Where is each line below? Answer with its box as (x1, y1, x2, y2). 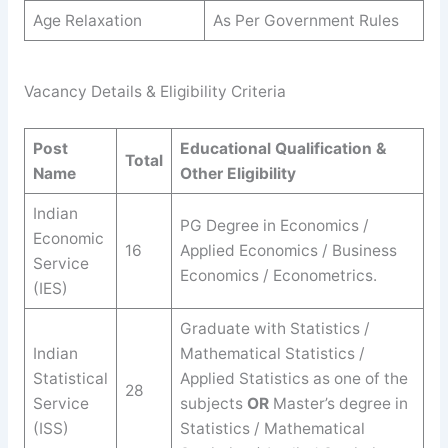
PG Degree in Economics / (179, 215, 369, 235)
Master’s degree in (268, 393, 408, 413)
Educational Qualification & (179, 138, 386, 158)
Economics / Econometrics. (179, 265, 377, 285)
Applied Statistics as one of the (179, 368, 408, 388)
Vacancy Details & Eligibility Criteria (23, 82, 286, 102)
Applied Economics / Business (179, 240, 397, 260)
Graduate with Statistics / (179, 318, 370, 338)
